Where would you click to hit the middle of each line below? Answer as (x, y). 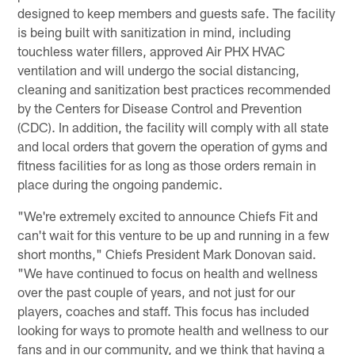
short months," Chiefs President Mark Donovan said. (167, 253)
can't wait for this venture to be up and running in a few (174, 234)
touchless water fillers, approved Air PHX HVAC (152, 50)
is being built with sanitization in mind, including (155, 31)
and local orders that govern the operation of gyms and (173, 145)
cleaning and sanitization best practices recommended (174, 88)
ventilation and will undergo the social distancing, (159, 69)
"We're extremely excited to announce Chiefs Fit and (168, 215)
